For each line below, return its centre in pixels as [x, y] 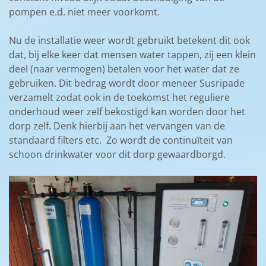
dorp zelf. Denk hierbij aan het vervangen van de [117, 126]
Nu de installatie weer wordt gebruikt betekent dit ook [129, 40]
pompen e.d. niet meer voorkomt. [84, 12]
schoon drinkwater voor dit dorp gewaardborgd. [117, 154]
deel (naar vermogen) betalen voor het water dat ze [124, 69]
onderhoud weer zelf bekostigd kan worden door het [127, 112]
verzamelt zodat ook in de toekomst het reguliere [119, 97]
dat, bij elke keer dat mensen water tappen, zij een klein [132, 55]
